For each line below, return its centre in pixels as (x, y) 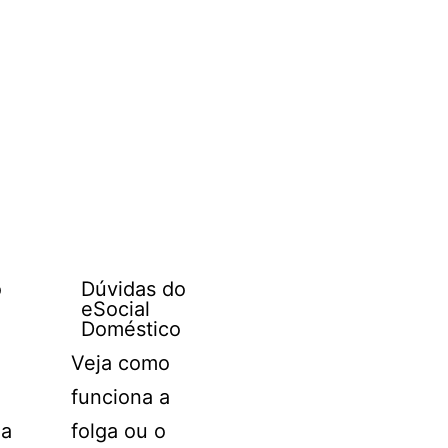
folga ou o (118, 431)
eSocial (115, 309)
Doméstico (130, 329)
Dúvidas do (133, 289)
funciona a (120, 397)
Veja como (120, 363)
